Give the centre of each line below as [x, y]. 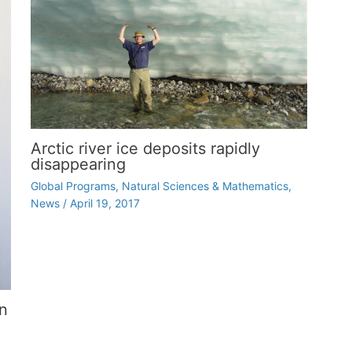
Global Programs [73, 185]
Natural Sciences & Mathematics [205, 185]
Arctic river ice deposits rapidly [145, 148]
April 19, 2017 [104, 203]
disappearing [78, 164]
